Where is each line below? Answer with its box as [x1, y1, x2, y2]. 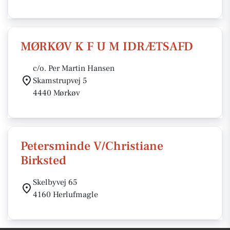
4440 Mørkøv [33, 88, 80, 98]
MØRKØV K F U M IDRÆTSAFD [21, 39, 193, 54]
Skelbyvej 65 [33, 177, 77, 187]
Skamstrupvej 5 [33, 75, 87, 86]
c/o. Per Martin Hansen [33, 63, 114, 73]
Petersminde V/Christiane [21, 138, 163, 154]
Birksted [21, 152, 66, 168]
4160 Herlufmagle [33, 189, 98, 200]
